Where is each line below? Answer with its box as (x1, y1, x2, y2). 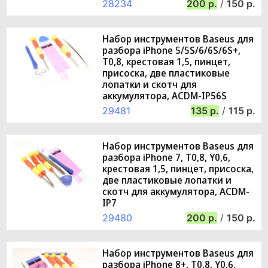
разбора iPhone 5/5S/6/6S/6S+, (102, 44, 240, 57)
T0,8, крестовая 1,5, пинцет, (102, 55, 230, 68)
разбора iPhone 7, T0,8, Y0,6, (102, 151, 230, 164)
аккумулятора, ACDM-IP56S (102, 89, 227, 102)
